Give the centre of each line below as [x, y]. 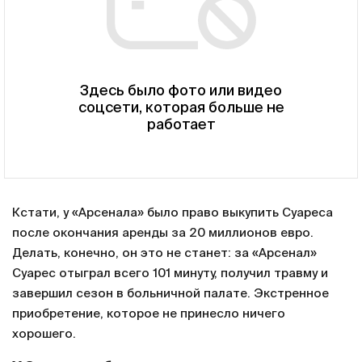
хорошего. [44, 335]
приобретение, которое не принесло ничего [149, 314]
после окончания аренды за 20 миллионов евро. [163, 234]
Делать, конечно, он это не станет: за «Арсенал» [164, 254]
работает [181, 126]
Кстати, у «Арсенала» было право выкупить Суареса [173, 213]
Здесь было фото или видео [181, 92]
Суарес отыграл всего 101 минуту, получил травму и [170, 274]
